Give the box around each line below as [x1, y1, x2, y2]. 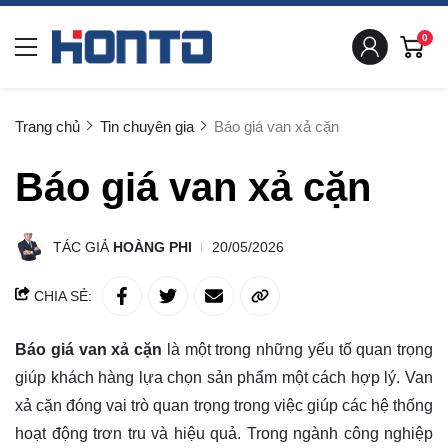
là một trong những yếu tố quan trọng [162, 341, 433, 358]
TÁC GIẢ [53, 239, 113, 255]
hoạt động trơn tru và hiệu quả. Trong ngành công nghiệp [15, 425, 433, 442]
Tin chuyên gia [100, 118, 194, 135]
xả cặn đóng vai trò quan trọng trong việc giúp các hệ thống [15, 397, 433, 414]
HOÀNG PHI [113, 239, 192, 255]
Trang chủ [15, 118, 80, 135]
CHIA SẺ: [30, 288, 92, 304]
